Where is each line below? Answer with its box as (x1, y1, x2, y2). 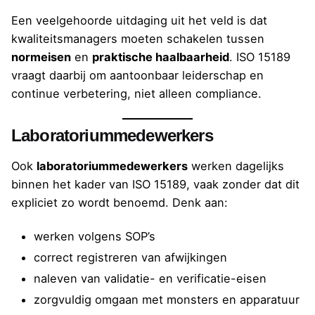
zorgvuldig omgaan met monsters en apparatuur (34, 292, 300, 307)
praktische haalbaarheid (92, 49, 229, 64)
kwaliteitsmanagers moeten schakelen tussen (11, 31, 264, 46)
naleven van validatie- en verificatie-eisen (34, 271, 266, 286)
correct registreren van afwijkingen (34, 250, 227, 265)
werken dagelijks (188, 158, 284, 173)
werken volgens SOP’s (34, 229, 155, 244)
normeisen (11, 49, 71, 64)
